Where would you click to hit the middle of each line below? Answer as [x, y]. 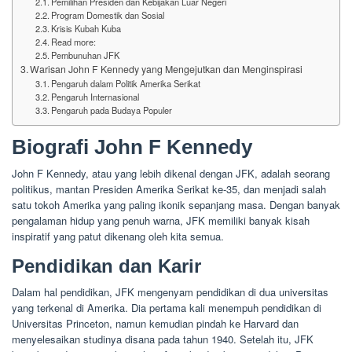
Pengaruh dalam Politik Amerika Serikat [125, 83]
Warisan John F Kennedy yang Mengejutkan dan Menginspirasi [167, 69]
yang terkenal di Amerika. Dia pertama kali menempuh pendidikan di [167, 308]
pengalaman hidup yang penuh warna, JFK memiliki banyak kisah [161, 220]
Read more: [73, 42]
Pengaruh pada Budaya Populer [111, 110]
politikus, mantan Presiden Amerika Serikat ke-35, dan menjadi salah [169, 189]
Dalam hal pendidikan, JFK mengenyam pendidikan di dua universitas [170, 292]
